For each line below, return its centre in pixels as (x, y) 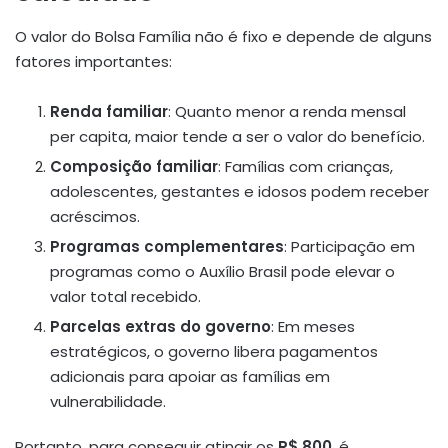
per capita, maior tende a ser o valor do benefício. (237, 136)
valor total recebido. (125, 296)
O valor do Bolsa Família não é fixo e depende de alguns (223, 36)
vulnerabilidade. (108, 401)
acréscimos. (95, 216)
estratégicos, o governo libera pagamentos (214, 351)
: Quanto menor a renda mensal (287, 111)
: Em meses (313, 326)
